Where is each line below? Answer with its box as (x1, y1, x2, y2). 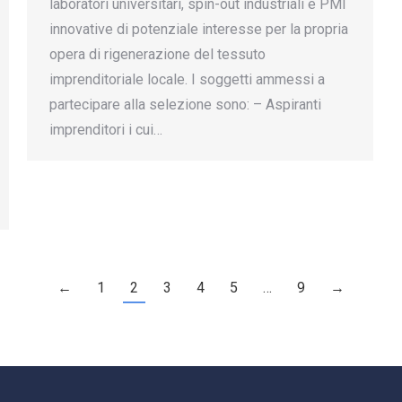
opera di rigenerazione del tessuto (49, 46, 266, 63)
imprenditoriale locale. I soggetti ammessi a (49, 71, 325, 88)
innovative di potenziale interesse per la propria (49, 21, 348, 38)
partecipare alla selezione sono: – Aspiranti (49, 96, 321, 113)
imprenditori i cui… (49, 121, 162, 138)
